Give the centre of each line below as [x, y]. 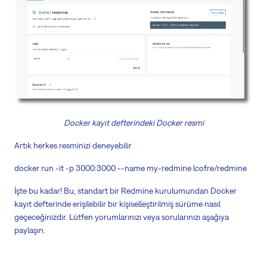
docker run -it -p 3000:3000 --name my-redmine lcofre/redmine [131, 168]
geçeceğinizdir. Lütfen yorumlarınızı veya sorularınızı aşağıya [122, 217]
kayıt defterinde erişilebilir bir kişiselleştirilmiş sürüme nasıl [117, 204]
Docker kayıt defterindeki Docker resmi [133, 123]
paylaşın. [30, 230]
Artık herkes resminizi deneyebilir [73, 146]
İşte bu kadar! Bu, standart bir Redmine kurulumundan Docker [125, 191]
